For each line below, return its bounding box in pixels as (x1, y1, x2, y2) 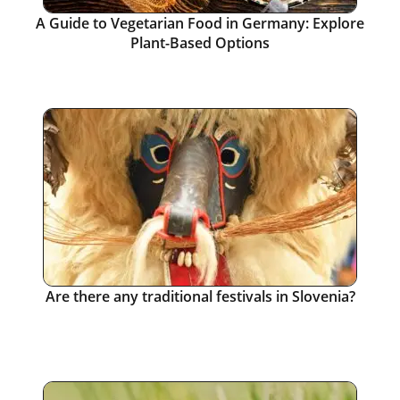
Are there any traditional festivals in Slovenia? (45, 287, 355, 306)
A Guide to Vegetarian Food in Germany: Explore (36, 13, 364, 33)
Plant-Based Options (130, 33, 270, 53)
